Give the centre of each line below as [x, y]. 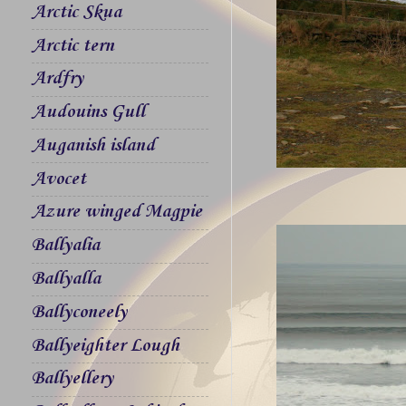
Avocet [59, 179]
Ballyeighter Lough [106, 346]
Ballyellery [72, 379]
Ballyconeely [79, 312]
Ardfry [58, 79]
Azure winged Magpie [117, 213]
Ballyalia [66, 246]
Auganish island [93, 145]
